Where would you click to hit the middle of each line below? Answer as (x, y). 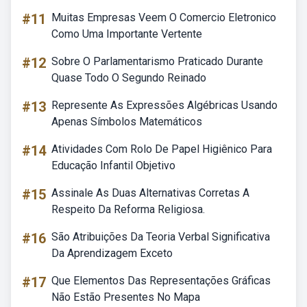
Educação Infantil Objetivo (113, 165)
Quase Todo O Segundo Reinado (129, 78)
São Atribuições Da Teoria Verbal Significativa (161, 237)
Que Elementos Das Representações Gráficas (161, 281)
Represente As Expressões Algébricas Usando (164, 105)
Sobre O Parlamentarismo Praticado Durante (157, 61)
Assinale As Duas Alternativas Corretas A (150, 193)
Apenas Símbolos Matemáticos (127, 122)
